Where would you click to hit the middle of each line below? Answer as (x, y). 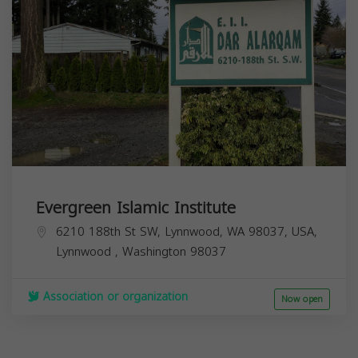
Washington (156, 251)
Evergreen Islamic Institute (136, 207)
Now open (302, 299)
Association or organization (113, 296)
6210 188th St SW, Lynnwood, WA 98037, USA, (187, 231)
